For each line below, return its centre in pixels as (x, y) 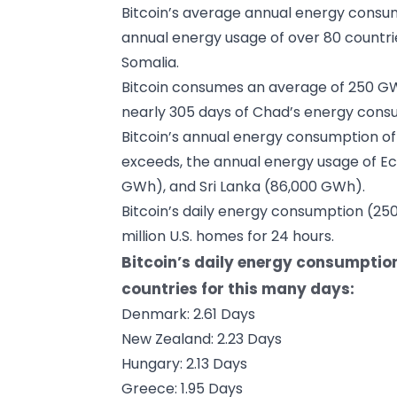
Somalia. (150, 62)
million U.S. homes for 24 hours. (228, 236)
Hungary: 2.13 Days (184, 363)
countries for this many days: (238, 288)
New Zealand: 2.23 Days (202, 339)
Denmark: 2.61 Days (188, 314)
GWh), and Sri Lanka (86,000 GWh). (243, 186)
